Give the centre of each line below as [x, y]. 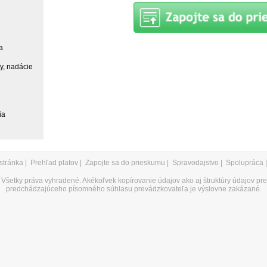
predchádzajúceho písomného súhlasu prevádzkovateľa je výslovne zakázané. [133, 189]
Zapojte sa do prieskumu [125, 163]
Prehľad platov [54, 163]
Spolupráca [245, 163]
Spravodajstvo [195, 163]
